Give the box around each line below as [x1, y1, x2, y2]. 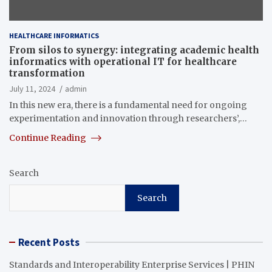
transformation [9, 67, 85, 79]
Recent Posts [18, 235, 80, 249]
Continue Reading [9, 132, 88, 143]
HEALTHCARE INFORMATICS [9, 30, 99, 40]
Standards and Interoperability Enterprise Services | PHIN [9, 259, 254, 270]
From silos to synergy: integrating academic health [9, 44, 259, 56]
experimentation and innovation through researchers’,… [9, 112, 247, 124]
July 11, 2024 [9, 83, 55, 94]
